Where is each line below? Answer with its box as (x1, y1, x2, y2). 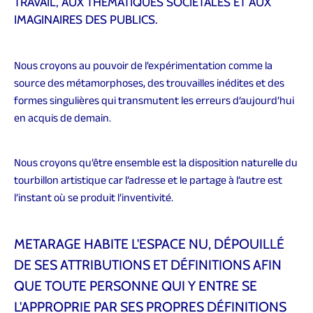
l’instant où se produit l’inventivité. (14, 191, 175, 203)
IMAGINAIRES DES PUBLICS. (14, 13, 161, 27)
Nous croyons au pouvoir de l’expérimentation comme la (14, 59, 272, 71)
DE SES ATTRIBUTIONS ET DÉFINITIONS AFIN (14, 256, 282, 273)
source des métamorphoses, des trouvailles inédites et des (14, 77, 284, 89)
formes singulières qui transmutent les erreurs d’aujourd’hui (14, 94, 294, 106)
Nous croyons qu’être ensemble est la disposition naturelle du (14, 156, 298, 168)
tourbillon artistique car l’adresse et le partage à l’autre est (14, 174, 282, 186)
